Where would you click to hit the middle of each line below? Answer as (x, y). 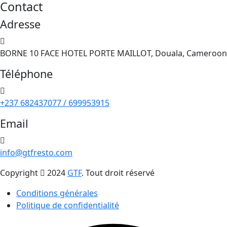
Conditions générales (57, 193)
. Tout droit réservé (118, 173)
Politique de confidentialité (68, 205)
